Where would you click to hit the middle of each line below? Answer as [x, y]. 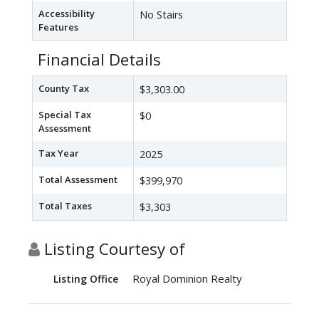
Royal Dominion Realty [187, 279]
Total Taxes [65, 206]
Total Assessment [78, 180]
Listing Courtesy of [113, 249]
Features [58, 27]
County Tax [64, 89]
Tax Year [59, 153]
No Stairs [161, 15]
